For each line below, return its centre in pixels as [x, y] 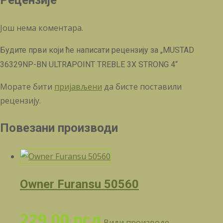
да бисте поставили [142, 86]
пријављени [78, 86]
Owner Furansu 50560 [79, 184]
